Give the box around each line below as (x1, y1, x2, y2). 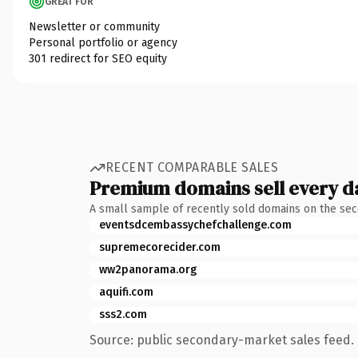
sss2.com (99, 307, 147, 321)
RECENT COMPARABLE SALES (105, 160, 279, 175)
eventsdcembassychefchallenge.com (99, 217, 292, 232)
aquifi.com (99, 284, 153, 299)
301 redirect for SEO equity (29, 51, 167, 66)
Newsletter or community (29, 19, 160, 34)
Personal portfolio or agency (29, 35, 177, 50)
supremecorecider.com (99, 240, 221, 254)
